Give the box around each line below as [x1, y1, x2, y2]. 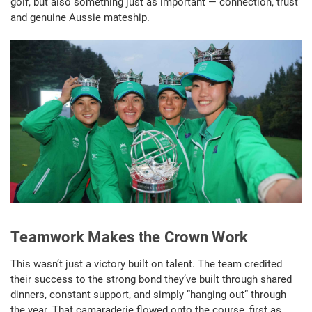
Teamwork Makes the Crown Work [10, 228, 249, 247]
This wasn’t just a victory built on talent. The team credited [10, 258, 282, 271]
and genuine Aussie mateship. [10, 10, 150, 24]
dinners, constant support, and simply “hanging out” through [10, 288, 286, 302]
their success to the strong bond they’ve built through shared [10, 273, 292, 286]
